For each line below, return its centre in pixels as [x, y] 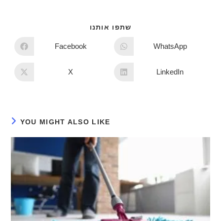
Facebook [71, 46]
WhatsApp [170, 46]
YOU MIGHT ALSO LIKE [65, 122]
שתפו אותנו [110, 27]
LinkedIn [170, 72]
